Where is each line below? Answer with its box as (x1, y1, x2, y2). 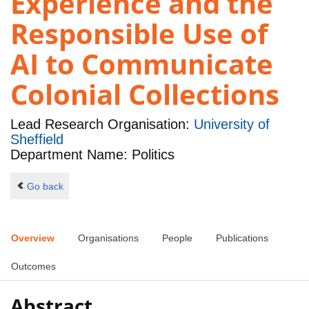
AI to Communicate (10, 45, 273, 83)
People (162, 232, 192, 244)
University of (194, 117, 270, 132)
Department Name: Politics (10, 147, 175, 163)
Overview (11, 232, 54, 244)
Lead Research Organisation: (10, 117, 194, 132)
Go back (26, 180, 63, 192)
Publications (216, 232, 268, 244)
